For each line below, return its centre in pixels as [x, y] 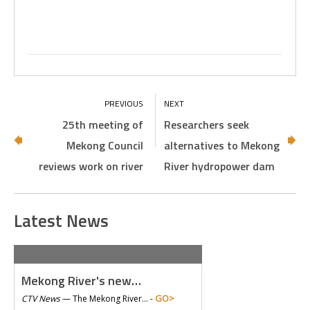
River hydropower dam [220, 166]
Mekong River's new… [81, 281]
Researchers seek [207, 125]
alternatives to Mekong [222, 145]
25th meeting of [102, 125]
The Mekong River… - [114, 299]
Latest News [61, 221]
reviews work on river [91, 166]
